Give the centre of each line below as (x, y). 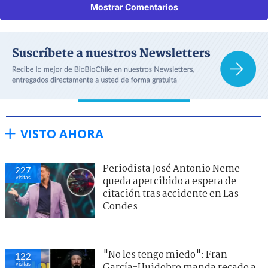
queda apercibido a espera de (170, 181)
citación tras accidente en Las (171, 194)
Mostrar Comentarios (134, 7)
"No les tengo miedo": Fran (165, 255)
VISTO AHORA (62, 133)
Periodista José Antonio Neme (171, 169)
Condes (120, 206)
